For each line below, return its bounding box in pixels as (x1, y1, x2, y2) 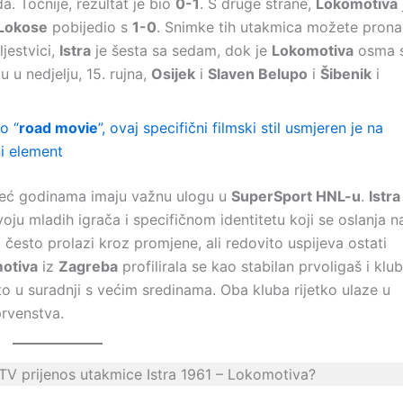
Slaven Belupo (208, 65, 308, 83)
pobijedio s (48, 18, 132, 36)
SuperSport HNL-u (231, 187, 361, 205)
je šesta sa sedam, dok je (91, 41, 272, 59)
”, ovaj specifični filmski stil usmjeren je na (98, 119, 383, 137)
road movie (19, 119, 98, 137)
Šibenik (320, 65, 372, 83)
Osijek (151, 65, 195, 83)
